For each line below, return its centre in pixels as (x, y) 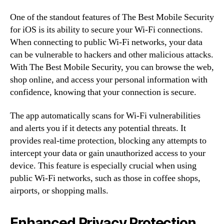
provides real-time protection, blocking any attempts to (108, 141)
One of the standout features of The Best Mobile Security (112, 17)
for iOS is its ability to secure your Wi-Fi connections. (106, 29)
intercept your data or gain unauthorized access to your (108, 153)
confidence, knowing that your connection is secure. (103, 92)
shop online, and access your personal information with (109, 79)
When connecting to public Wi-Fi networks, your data (106, 42)
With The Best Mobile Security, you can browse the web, (112, 67)
